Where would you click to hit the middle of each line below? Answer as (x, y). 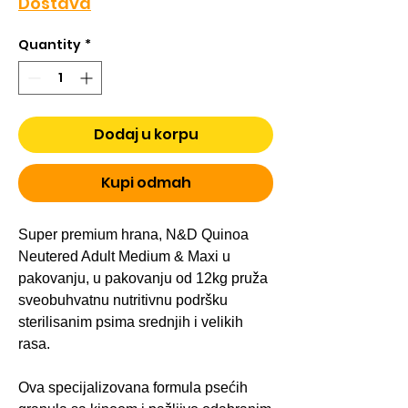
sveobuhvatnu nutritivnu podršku (123, 300)
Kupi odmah (146, 182)
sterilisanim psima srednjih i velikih (131, 321)
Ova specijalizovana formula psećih (133, 387)
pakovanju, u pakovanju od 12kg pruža (143, 278)
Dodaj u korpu (146, 134)
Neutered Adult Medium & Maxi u (124, 256)
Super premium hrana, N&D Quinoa (133, 234)
